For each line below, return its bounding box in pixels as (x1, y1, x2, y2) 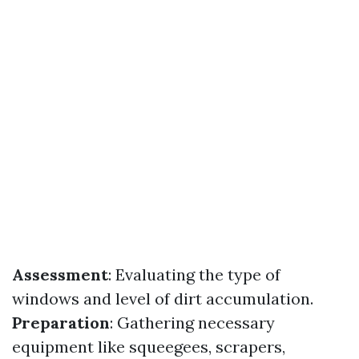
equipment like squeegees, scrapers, (12, 337, 285, 357)
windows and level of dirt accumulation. (12, 288, 313, 309)
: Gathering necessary (110, 313, 275, 333)
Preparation (12, 313, 110, 333)
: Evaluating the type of (108, 264, 280, 284)
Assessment (12, 264, 108, 284)
